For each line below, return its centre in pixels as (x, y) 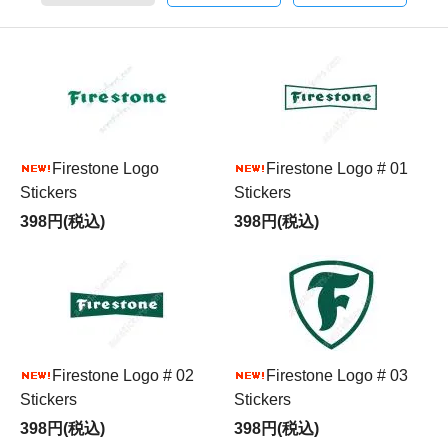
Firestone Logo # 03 (337, 376)
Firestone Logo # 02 (123, 376)
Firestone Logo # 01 (337, 169)
